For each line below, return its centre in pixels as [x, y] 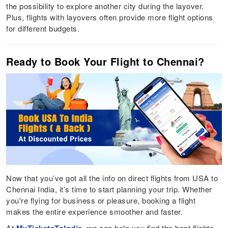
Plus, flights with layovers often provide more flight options [110, 17]
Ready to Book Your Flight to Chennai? [105, 61]
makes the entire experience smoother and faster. [95, 212]
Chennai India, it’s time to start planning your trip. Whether [109, 189]
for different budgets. [43, 28]
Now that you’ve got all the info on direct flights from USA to [112, 178]
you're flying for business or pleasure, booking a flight [101, 201]
